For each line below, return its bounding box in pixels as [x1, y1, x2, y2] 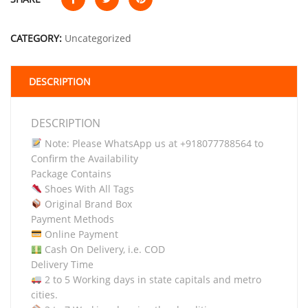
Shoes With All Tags [41, 182, 134, 195]
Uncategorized [65, 32, 131, 45]
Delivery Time [31, 258, 93, 271]
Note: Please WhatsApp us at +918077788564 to [41, 137, 263, 150]
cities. [31, 288, 58, 301]
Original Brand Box [41, 197, 132, 210]
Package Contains [31, 167, 111, 180]
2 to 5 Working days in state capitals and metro [41, 273, 261, 286]
